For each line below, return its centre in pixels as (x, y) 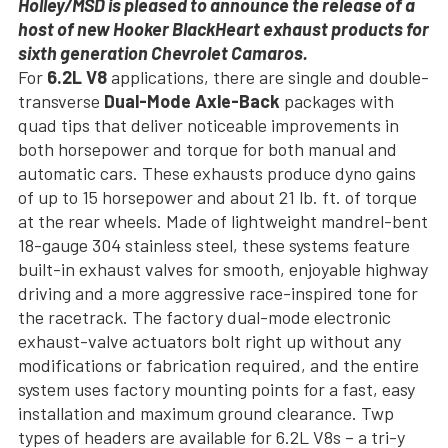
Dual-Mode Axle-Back (192, 101)
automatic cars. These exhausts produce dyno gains (217, 173)
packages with (337, 101)
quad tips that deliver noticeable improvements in (208, 125)
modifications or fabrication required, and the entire (218, 365)
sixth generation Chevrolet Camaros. (163, 53)
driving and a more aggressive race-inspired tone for (218, 293)
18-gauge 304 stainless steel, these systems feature (214, 245)
